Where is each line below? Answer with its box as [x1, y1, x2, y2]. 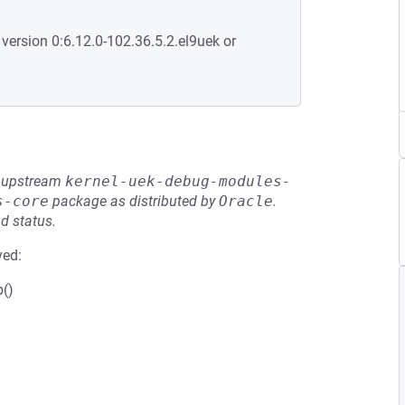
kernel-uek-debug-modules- [65, 173, 291, 190]
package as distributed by [49, 193, 219, 210]
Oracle [219, 193, 273, 210]
